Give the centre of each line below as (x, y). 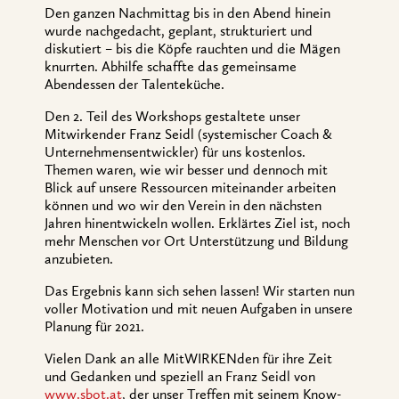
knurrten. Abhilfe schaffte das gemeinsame (171, 67)
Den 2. (65, 117)
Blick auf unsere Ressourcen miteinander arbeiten (190, 188)
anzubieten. (79, 260)
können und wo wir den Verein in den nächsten (183, 206)
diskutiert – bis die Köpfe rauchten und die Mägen (192, 49)
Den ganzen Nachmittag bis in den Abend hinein (187, 14)
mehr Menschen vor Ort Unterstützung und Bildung (196, 242)
